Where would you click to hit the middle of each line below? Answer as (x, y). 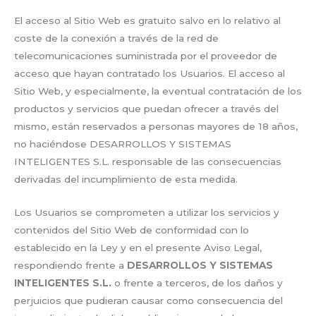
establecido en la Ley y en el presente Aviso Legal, (138, 248)
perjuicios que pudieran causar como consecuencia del (148, 301)
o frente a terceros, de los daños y (199, 283)
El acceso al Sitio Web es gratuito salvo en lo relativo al (147, 21)
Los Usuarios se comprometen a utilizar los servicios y (147, 213)
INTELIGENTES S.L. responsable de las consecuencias (148, 162)
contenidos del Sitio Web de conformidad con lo (132, 230)
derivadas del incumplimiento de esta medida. (126, 180)
